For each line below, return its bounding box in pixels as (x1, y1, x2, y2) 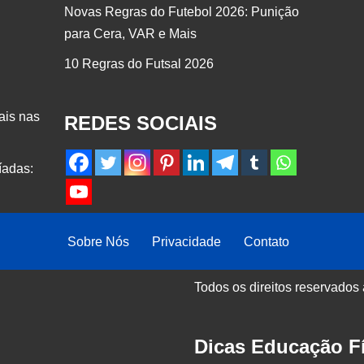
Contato (244, 235, 289, 249)
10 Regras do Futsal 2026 (64, 57, 214, 71)
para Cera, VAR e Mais (64, 27, 197, 41)
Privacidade (152, 235, 221, 249)
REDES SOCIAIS (64, 112, 217, 135)
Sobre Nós (67, 235, 129, 249)
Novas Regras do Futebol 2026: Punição (64, 5, 299, 19)
